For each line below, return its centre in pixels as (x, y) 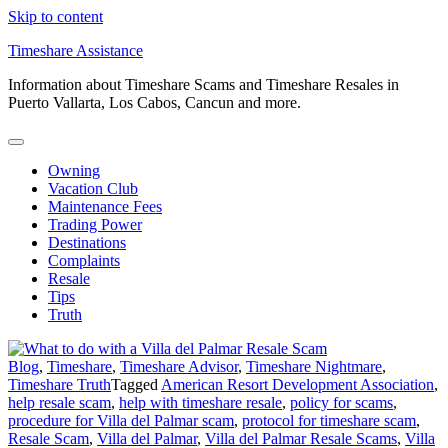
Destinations (87, 242)
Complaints (84, 260)
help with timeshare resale (200, 402)
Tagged (136, 384)
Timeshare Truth (59, 384)
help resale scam (59, 402)
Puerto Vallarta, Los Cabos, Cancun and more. (154, 102)
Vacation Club (93, 188)
